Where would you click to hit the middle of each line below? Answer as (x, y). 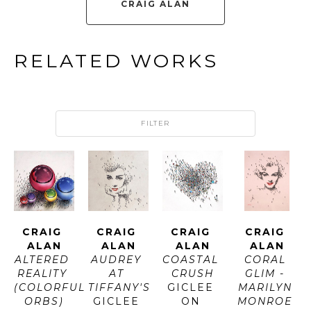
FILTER (155, 124)
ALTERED (42, 260)
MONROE (265, 302)
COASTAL (191, 260)
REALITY (42, 274)
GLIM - (265, 274)
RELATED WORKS (116, 61)
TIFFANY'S (119, 288)
